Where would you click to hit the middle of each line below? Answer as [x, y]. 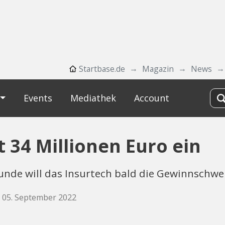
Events [38, 98]
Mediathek [93, 98]
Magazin [158, 69]
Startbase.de [102, 69]
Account [151, 98]
